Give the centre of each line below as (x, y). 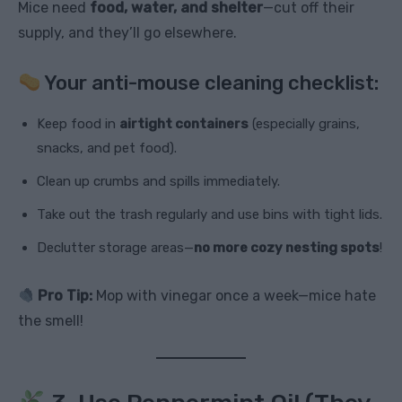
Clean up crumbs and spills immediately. (158, 182)
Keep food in (78, 124)
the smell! (51, 321)
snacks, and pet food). (107, 149)
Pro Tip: (66, 296)
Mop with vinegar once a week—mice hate (235, 296)
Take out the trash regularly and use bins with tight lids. (210, 215)
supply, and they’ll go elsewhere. (127, 33)
